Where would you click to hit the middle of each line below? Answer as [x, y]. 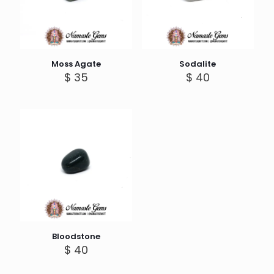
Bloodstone [76, 236]
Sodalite [198, 64]
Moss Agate [76, 64]
